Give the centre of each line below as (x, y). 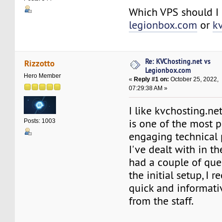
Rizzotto (39, 63)
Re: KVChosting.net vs (178, 61)
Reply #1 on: (152, 80)
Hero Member (43, 76)
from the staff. (162, 201)
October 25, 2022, (194, 80)
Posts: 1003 (40, 121)
